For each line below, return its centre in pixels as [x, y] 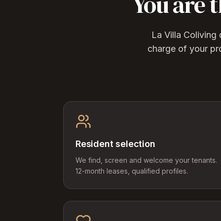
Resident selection [115, 144]
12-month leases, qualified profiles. [132, 171]
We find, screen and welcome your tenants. [146, 160]
